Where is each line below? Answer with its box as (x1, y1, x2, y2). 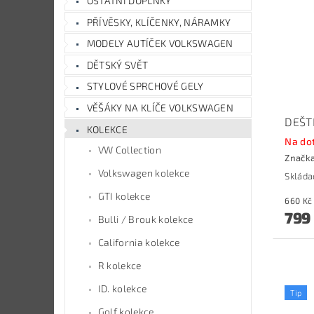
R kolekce (97, 259, 142, 272)
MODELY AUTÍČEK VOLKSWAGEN (86, 37, 233, 50)
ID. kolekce (97, 282, 147, 295)
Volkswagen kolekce (97, 167, 190, 179)
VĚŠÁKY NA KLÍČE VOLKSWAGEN (86, 101, 234, 114)
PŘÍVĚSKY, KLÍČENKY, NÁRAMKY (86, 15, 231, 28)
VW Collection (97, 144, 161, 156)
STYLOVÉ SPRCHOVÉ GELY (86, 80, 204, 93)
